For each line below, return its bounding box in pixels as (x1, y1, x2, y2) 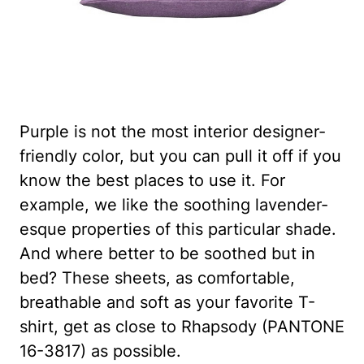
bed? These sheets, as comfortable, (19, 267, 295, 288)
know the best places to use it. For (19, 170, 285, 190)
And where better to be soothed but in (19, 243, 315, 263)
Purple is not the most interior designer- (19, 121, 326, 141)
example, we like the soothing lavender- (19, 194, 328, 214)
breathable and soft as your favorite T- (19, 292, 315, 312)
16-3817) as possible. (19, 340, 181, 361)
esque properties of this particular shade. (19, 219, 336, 239)
